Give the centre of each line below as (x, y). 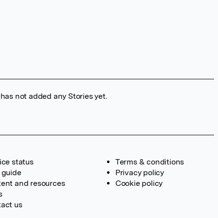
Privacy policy (139, 173)
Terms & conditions (150, 162)
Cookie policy (139, 183)
